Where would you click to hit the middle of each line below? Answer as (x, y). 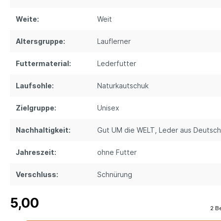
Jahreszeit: (36, 152)
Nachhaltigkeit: (43, 130)
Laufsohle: (35, 86)
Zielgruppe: (36, 108)
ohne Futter (117, 152)
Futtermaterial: (43, 64)
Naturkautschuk (123, 86)
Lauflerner (114, 41)
